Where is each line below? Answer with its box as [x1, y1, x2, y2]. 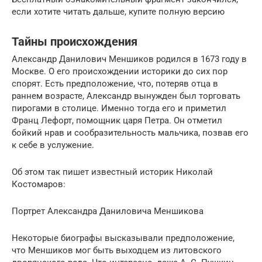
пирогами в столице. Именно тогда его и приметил [12, 103, 226, 114]
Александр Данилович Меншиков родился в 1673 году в [12, 54, 247, 65]
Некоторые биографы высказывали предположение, [12, 233, 235, 244]
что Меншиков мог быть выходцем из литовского [12, 245, 222, 256]
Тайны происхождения [12, 35, 137, 49]
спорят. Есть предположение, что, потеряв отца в [12, 78, 218, 89]
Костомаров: [12, 179, 65, 190]
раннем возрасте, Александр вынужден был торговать [12, 91, 240, 102]
